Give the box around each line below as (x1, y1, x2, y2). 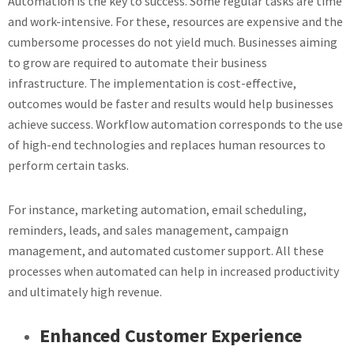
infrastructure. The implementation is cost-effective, (8, 75, 296, 91)
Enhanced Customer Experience (40, 323, 302, 348)
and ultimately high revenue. (8, 284, 162, 299)
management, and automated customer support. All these (8, 243, 324, 258)
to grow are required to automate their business (8, 55, 267, 70)
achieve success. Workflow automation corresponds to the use (8, 116, 343, 132)
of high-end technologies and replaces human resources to (8, 137, 326, 153)
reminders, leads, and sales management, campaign (8, 222, 288, 238)
